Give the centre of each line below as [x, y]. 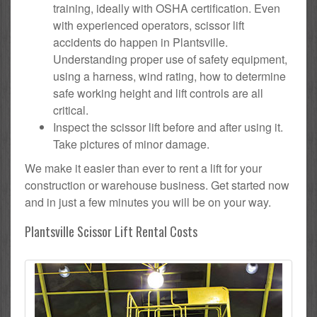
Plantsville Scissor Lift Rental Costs [111, 231]
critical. [71, 110]
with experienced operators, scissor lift [149, 25]
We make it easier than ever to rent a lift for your [143, 168]
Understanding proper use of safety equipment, [170, 59]
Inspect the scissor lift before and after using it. [168, 127]
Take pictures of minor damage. [131, 144]
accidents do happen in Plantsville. [140, 42]
